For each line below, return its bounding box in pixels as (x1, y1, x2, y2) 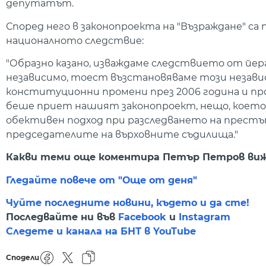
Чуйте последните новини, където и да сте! (6, 197, 249, 209)
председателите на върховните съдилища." (6, 128, 238, 140)
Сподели (6, 253, 39, 262)
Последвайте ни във (6, 211, 118, 223)
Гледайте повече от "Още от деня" (6, 174, 197, 186)
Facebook (118, 211, 166, 223)
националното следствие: (6, 34, 144, 46)
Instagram (179, 211, 230, 223)
